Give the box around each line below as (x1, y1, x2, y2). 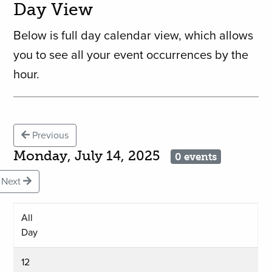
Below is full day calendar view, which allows (13, 29, 254, 44)
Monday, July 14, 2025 (13, 148, 171, 165)
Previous (30, 129, 69, 142)
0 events (174, 151, 217, 163)
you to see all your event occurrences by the (13, 48, 249, 63)
